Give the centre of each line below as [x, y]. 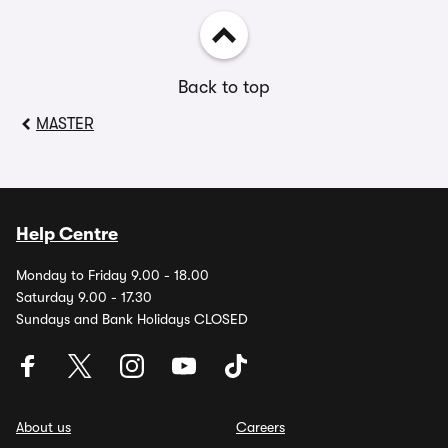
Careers [260, 427]
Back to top [224, 87]
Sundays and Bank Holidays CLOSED [132, 319]
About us [43, 427]
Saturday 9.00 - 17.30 [84, 297]
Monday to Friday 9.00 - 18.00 [112, 275]
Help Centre [67, 234]
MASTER [65, 124]
